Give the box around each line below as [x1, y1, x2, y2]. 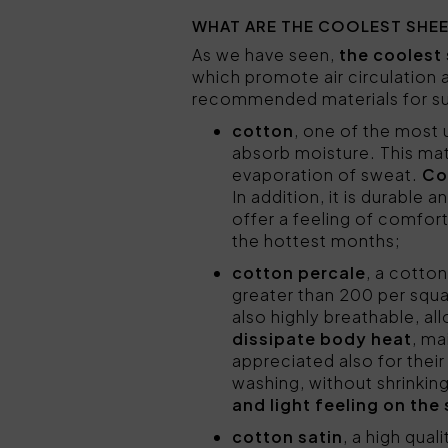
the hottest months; [232, 230, 401, 251]
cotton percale [232, 262, 366, 283]
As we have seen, [192, 44, 339, 65]
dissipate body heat [232, 328, 412, 349]
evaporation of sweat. [232, 164, 422, 185]
